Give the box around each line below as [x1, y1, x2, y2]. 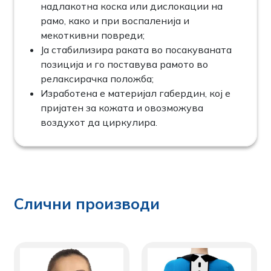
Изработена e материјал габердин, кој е [41, 87, 231, 99]
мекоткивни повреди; [41, 28, 145, 41]
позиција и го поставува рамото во [41, 57, 209, 70]
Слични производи [14, 194, 160, 213]
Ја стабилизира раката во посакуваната [41, 43, 232, 56]
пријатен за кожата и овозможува [41, 101, 204, 114]
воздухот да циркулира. [41, 116, 158, 128]
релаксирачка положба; [41, 72, 154, 85]
